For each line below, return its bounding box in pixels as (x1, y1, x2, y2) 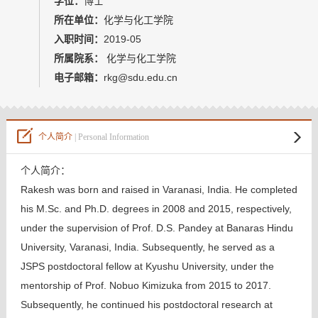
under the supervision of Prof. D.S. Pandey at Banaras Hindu (20, 222, 293, 234)
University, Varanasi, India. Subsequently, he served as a (20, 241, 275, 253)
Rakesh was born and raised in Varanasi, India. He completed (20, 184, 297, 195)
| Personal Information (72, 132, 149, 142)
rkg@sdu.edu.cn (103, 72, 177, 83)
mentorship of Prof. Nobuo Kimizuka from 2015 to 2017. (20, 280, 271, 291)
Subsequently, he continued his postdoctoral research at (20, 299, 273, 310)
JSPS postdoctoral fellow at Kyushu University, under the (20, 261, 274, 272)
